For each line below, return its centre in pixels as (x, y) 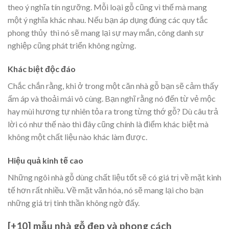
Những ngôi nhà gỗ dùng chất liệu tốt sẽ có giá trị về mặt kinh (114, 177)
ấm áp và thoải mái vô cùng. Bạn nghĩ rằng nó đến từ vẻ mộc (112, 98)
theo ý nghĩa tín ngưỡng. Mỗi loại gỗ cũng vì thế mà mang (107, 7)
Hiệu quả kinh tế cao (45, 160)
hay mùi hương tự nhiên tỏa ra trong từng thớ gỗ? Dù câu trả (113, 111)
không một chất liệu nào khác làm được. (77, 136)
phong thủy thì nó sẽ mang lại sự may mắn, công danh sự (106, 33)
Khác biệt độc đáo (42, 68)
